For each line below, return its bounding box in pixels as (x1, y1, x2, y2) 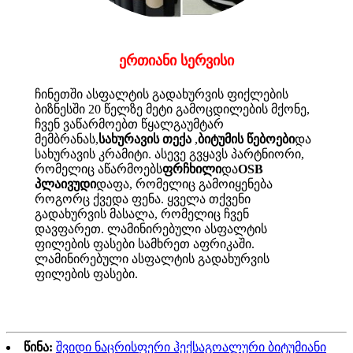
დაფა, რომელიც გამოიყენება (96, 176, 273, 191)
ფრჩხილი (162, 162, 221, 176)
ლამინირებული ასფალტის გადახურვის (35, 251, 269, 266)
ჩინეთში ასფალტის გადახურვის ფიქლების (35, 87, 288, 101)
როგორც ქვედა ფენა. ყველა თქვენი (35, 191, 251, 206)
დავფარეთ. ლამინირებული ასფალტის (35, 221, 267, 236)
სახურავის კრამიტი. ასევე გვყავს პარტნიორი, (35, 147, 304, 161)
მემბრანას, (35, 132, 98, 146)
